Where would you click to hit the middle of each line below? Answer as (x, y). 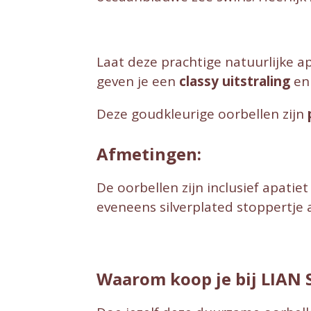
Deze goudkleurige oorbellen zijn (200, 114)
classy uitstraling (235, 82)
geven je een (136, 82)
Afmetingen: (149, 153)
